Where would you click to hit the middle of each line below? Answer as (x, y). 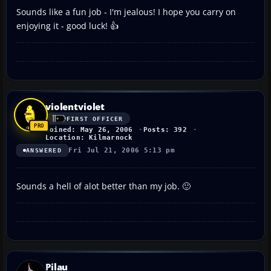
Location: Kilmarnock (89, 138)
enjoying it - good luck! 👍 (67, 26)
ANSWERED (44, 151)
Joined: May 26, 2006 (89, 130)
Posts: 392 (165, 130)
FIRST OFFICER (95, 119)
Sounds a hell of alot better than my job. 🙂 (103, 186)
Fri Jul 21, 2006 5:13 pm (122, 151)
